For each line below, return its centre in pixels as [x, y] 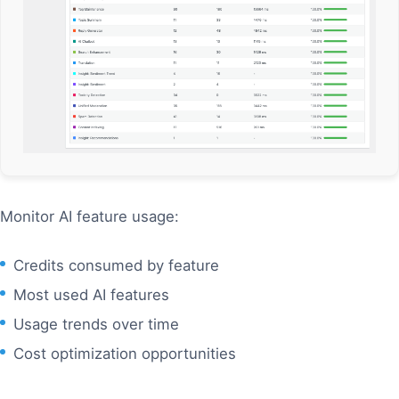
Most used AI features [91, 294]
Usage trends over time [96, 324]
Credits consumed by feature [116, 265]
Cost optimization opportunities [125, 353]
